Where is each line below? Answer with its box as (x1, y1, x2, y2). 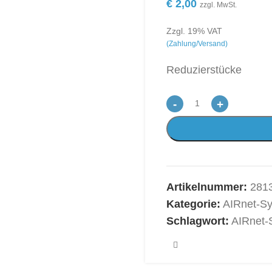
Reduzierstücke (166, 64, 242, 76)
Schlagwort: (166, 215, 229, 227)
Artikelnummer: (166, 181, 250, 193)
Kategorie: (166, 198, 220, 210)
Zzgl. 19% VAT (166, 26, 222, 36)
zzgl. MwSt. (200, 1, 237, 8)
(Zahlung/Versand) (166, 40, 228, 47)
